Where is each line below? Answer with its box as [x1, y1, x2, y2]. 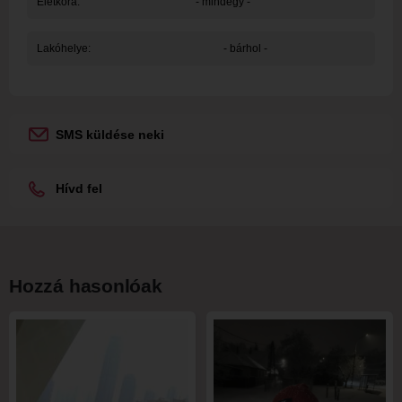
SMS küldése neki [56, 127, 164, 142]
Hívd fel [56, 181, 102, 196]
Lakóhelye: [36, 42, 91, 55]
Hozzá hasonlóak [9, 275, 162, 296]
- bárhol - [223, 42, 267, 55]
